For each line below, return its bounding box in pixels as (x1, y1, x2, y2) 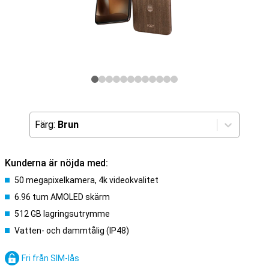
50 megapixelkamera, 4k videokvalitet (14, 175, 159, 185)
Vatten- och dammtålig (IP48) (14, 226, 129, 235)
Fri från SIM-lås (22, 253, 79, 263)
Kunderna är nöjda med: (5, 157, 108, 169)
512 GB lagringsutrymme (14, 209, 110, 219)
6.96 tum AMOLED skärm (14, 192, 110, 202)
